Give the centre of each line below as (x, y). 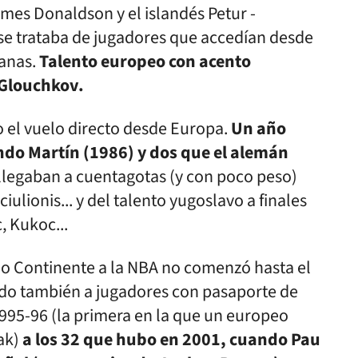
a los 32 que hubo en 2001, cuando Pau (171, 340)
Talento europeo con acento (145, 62)
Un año (259, 129)
